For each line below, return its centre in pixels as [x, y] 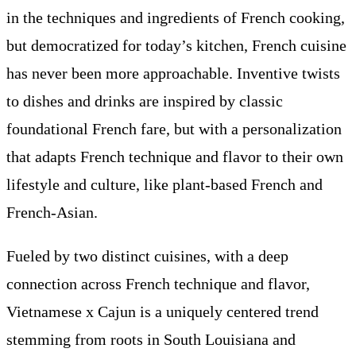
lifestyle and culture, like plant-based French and [164, 185]
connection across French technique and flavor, [158, 284]
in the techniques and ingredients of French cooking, [176, 18]
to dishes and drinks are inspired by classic [145, 101]
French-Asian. [56, 213]
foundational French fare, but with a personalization [174, 129]
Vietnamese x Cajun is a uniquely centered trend [163, 312]
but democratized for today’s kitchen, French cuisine [176, 46]
